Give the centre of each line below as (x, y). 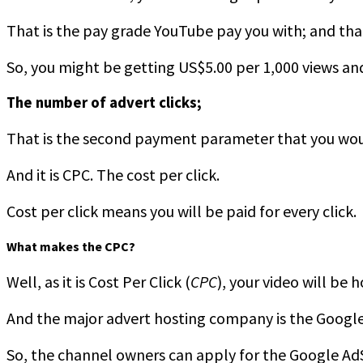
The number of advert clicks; (104, 102)
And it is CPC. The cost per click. (113, 174)
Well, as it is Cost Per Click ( (98, 282)
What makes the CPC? (71, 247)
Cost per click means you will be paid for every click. (181, 211)
